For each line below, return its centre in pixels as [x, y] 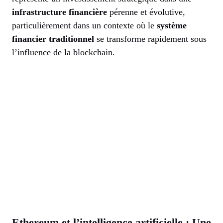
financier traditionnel [53, 39]
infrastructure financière [59, 12]
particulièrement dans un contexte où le [84, 26]
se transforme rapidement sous [150, 39]
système [172, 26]
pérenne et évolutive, [146, 12]
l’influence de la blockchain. [63, 53]
